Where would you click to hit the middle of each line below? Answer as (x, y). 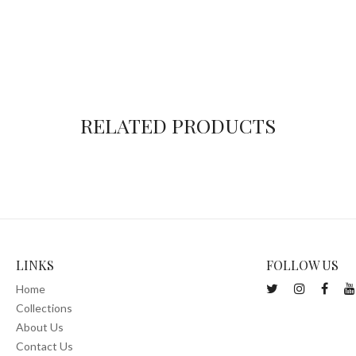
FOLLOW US (303, 265)
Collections (44, 308)
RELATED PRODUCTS (178, 126)
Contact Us (44, 346)
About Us (39, 327)
